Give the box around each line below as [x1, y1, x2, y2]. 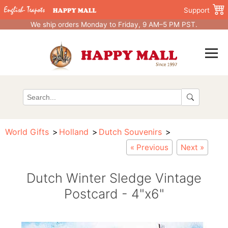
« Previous [130, 142, 168, 152]
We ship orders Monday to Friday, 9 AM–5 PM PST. [31, 20, 197, 28]
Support [184, 6, 210, 14]
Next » [181, 142, 204, 152]
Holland [59, 127, 89, 137]
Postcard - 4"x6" [64, 186, 164, 202]
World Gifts [5, 127, 49, 137]
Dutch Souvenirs [99, 127, 162, 137]
